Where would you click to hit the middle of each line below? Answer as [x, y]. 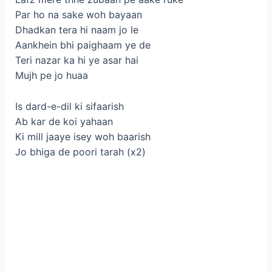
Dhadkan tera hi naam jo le [76, 29]
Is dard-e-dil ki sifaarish [69, 106]
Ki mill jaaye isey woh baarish [83, 136]
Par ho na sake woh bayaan [78, 14]
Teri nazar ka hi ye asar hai [76, 60]
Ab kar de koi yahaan [64, 121]
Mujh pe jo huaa [51, 75]
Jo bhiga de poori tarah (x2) [80, 151]
